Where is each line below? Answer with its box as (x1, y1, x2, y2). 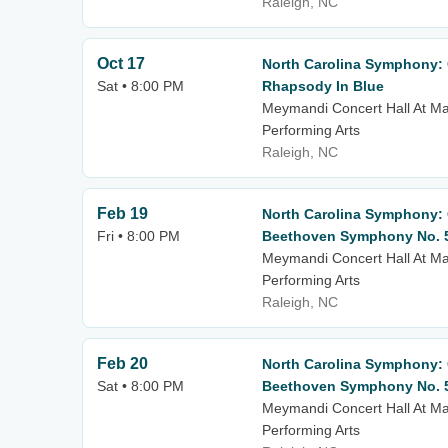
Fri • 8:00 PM (97, 228, 180, 244)
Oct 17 (97, 55, 145, 72)
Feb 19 (97, 205, 148, 222)
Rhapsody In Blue (262, 78, 384, 94)
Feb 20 (97, 355, 148, 372)
